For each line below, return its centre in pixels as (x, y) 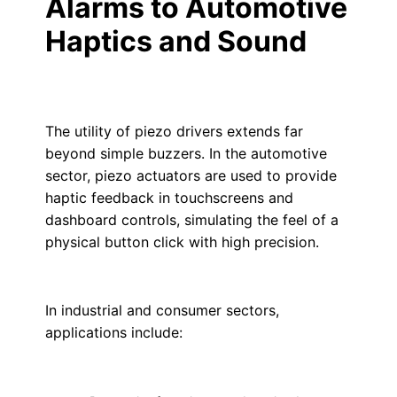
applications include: (113, 332)
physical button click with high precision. (182, 242)
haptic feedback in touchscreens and (169, 198)
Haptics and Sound (175, 41)
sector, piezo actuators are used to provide (191, 175)
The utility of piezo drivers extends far (174, 131)
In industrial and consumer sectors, (162, 310)
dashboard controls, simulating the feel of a (191, 220)
